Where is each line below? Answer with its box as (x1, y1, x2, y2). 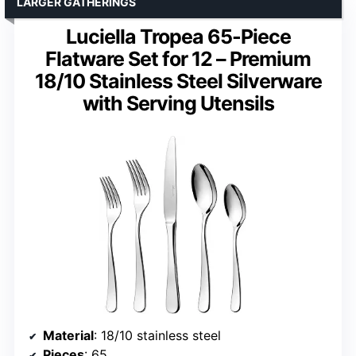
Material (43, 327, 94, 344)
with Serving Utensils (82, 91, 274, 116)
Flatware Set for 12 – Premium (45, 47, 311, 72)
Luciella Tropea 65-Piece (65, 25, 291, 49)
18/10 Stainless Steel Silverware (34, 69, 322, 94)
